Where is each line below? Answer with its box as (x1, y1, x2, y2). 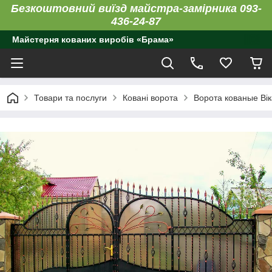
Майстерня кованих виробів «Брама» (12, 35, 174, 44)
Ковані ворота (123, 93, 178, 103)
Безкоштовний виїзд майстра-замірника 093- (10, 2, 262, 15)
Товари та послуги (34, 93, 107, 103)
